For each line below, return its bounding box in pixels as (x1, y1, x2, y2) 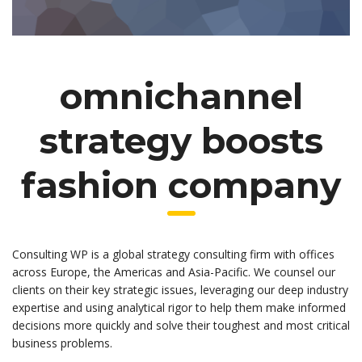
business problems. (12, 335, 112, 351)
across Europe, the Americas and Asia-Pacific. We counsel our (12, 264, 335, 280)
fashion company (21, 163, 341, 208)
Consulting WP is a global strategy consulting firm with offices (12, 246, 335, 263)
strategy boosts (39, 119, 323, 163)
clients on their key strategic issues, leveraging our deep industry (12, 282, 348, 298)
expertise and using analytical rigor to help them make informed (12, 300, 346, 316)
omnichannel (59, 74, 303, 119)
